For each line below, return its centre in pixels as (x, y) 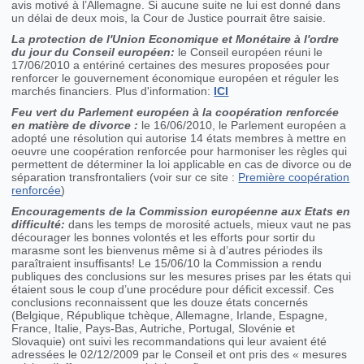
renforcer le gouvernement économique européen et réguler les (175, 78)
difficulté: (39, 225)
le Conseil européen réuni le (251, 52)
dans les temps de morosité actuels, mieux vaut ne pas (208, 225)
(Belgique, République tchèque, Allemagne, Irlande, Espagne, (170, 316)
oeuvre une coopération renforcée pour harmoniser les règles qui (180, 152)
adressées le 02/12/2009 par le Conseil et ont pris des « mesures (180, 355)
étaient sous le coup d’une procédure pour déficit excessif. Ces (173, 290)
